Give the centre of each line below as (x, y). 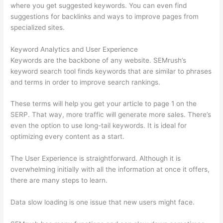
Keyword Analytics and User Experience (74, 49)
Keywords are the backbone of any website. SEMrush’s (99, 60)
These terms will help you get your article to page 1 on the (104, 104)
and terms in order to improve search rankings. (86, 82)
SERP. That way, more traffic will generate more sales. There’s (111, 115)
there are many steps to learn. (59, 180)
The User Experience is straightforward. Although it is (96, 159)
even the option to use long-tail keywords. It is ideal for (99, 126)
